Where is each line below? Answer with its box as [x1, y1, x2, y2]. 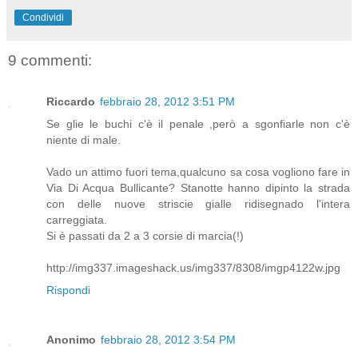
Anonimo [46, 332, 96, 346]
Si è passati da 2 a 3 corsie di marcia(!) [46, 229, 244, 242]
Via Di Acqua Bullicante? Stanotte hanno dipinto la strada [46, 181, 350, 194]
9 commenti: [8, 51, 92, 69]
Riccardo [46, 95, 95, 108]
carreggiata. [46, 213, 107, 226]
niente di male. [46, 133, 121, 146]
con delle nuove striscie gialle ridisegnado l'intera [46, 197, 350, 210]
